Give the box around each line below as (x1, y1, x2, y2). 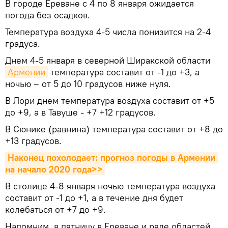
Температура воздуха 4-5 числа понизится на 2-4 (5, 25, 211, 38)
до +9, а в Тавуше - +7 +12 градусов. (5, 106, 156, 118)
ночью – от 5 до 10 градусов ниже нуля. (5, 77, 171, 90)
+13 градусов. (5, 134, 62, 147)
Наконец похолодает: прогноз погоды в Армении (8, 151, 215, 163)
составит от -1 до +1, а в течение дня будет (5, 191, 183, 204)
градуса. (5, 37, 40, 49)
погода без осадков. (5, 9, 90, 21)
